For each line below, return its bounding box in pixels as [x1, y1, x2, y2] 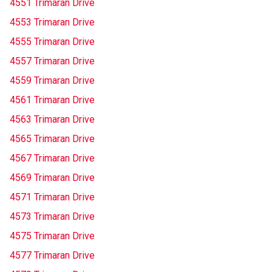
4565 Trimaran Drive [10, 133, 95, 144]
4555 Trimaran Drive [10, 36, 95, 47]
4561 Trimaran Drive [10, 94, 95, 106]
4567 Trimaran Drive [10, 152, 95, 164]
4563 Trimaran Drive [10, 114, 95, 125]
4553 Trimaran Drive [10, 16, 95, 28]
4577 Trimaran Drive [10, 250, 95, 261]
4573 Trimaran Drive [10, 211, 95, 222]
